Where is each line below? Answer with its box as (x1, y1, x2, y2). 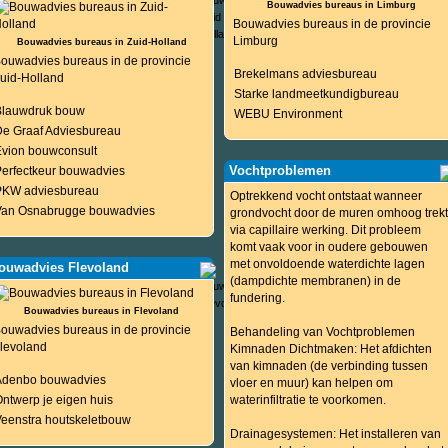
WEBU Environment (233, 107, 342, 121)
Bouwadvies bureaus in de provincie (232, 17, 431, 31)
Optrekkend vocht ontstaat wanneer (229, 189, 422, 203)
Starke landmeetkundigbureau (233, 87, 399, 101)
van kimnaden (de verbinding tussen (229, 359, 428, 373)
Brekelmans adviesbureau (233, 67, 377, 81)
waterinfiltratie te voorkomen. (229, 393, 386, 407)
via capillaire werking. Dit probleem (229, 223, 421, 237)
